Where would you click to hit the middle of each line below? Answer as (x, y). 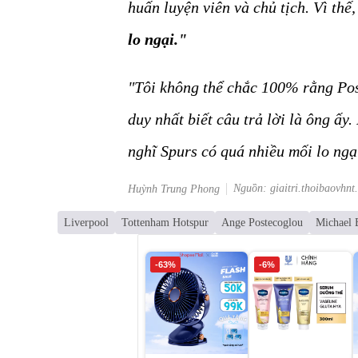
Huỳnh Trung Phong (174, 189)
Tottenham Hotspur (165, 222)
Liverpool (86, 222)
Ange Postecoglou (262, 222)
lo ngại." (157, 39)
